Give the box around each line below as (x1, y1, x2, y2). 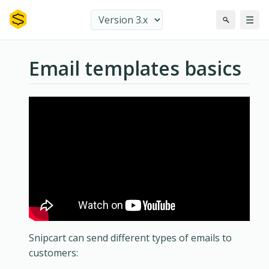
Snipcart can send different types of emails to (29, 231, 232, 245)
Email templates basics (29, 55, 241, 81)
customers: (29, 246, 78, 260)
